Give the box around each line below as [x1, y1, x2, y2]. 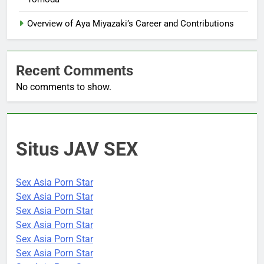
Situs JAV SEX [16, 138, 138, 160]
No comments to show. [16, 81, 111, 93]
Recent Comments [16, 62, 133, 79]
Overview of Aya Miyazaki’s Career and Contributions [27, 18, 234, 29]
